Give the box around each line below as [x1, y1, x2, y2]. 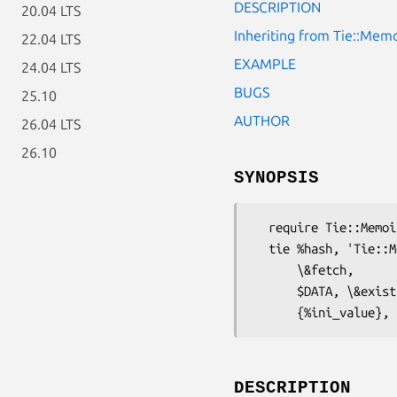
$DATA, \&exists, [254, 283, 297, 299]
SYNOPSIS [234, 167, 319, 188]
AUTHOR [234, 112, 290, 128]
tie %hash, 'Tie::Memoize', [254, 240, 269, 256]
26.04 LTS [21, 116, 81, 132]
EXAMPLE [234, 55, 296, 72]
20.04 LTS [21, 3, 81, 19]
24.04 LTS [21, 59, 81, 75]
